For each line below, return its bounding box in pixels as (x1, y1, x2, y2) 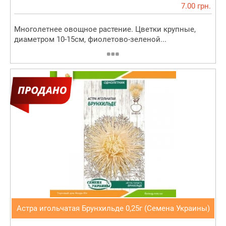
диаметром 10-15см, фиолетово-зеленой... (14, 35, 166, 44)
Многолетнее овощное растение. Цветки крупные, (14, 25, 196, 34)
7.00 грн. (181, 2, 211, 11)
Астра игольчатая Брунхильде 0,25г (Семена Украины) (16, 204, 210, 213)
